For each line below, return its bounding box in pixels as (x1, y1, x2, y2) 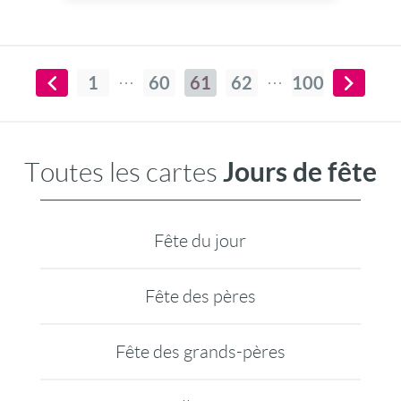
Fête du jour (154, 231, 247, 251)
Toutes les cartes (24, 158, 223, 187)
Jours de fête (223, 157, 377, 187)
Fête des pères (144, 286, 256, 306)
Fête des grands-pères (115, 342, 286, 362)
